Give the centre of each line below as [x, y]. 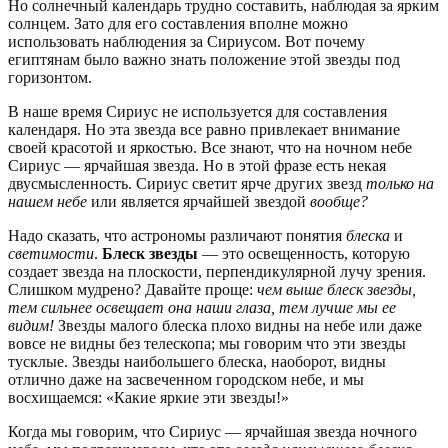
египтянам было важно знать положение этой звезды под [204, 60]
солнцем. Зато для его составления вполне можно [178, 24]
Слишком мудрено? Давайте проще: [132, 290]
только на [400, 184]
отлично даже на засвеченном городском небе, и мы [186, 380]
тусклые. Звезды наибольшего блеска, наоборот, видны [197, 362]
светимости [51, 254]
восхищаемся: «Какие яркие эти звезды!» [148, 398]
